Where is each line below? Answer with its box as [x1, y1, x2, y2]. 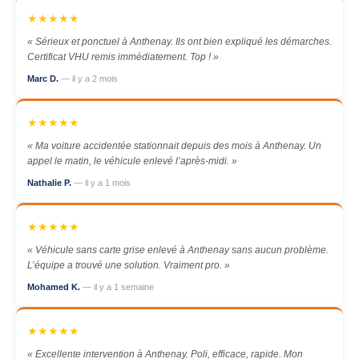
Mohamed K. [27, 282, 83, 292]
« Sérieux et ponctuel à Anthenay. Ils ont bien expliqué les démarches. [27, 36, 332, 47]
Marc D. [27, 74, 61, 83]
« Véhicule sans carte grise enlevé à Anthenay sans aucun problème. [27, 244, 329, 256]
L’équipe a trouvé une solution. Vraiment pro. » [27, 260, 230, 271]
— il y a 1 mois [74, 178, 131, 188]
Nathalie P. [27, 178, 74, 188]
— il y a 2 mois [61, 74, 118, 83]
